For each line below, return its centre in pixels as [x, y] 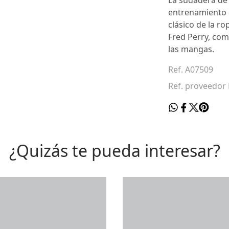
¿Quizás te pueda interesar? [114, 151]
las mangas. [191, 49]
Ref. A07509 [191, 70]
